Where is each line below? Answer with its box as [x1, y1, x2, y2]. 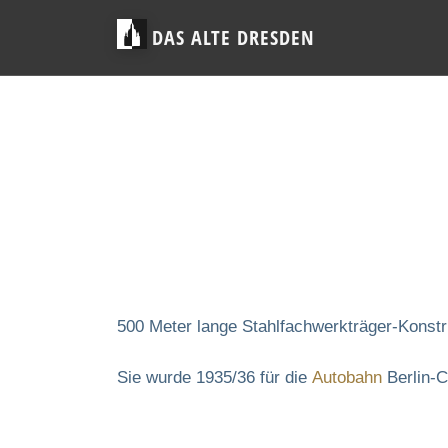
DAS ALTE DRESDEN [152, 23, 316, 52]
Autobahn [312, 367, 382, 387]
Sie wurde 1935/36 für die [117, 367, 312, 387]
